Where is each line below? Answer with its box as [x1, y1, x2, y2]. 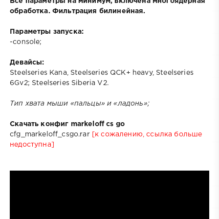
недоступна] [10, 141, 54, 148]
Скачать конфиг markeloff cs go [10, 121, 125, 127]
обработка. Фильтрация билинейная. [10, 8, 146, 14]
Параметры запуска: [10, 28, 84, 35]
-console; [10, 39, 42, 45]
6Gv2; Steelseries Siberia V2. [10, 80, 109, 86]
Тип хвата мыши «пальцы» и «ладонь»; [10, 100, 150, 107]
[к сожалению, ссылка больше [91, 131, 202, 137]
